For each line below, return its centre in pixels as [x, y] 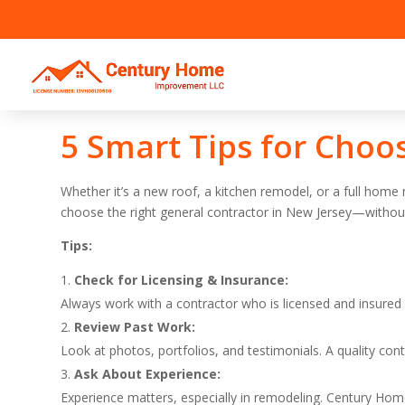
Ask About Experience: [148, 373]
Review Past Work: [135, 326]
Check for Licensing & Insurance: [182, 279]
